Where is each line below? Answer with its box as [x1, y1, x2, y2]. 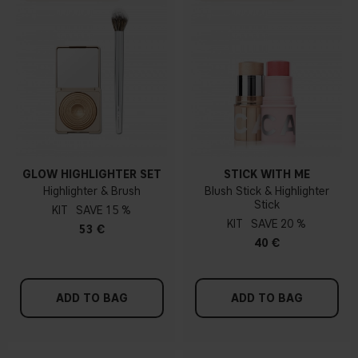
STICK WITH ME [223, 167, 310, 181]
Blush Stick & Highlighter [204, 184, 329, 198]
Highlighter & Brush [42, 184, 141, 198]
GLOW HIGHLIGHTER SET [22, 167, 161, 181]
